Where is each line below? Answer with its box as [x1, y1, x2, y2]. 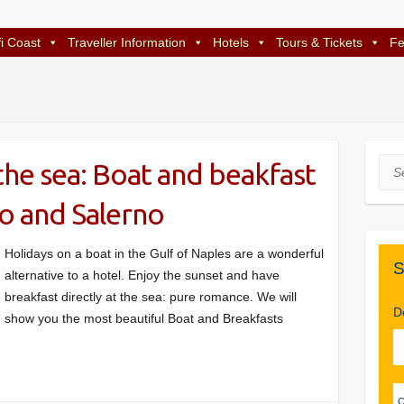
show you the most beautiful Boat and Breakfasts [5, 311, 283, 326]
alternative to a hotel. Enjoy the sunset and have [5, 268, 280, 282]
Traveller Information [68, 35, 186, 50]
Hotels [213, 35, 249, 50]
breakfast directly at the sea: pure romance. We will [5, 289, 297, 304]
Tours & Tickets [276, 35, 363, 50]
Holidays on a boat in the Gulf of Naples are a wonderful [5, 246, 324, 261]
